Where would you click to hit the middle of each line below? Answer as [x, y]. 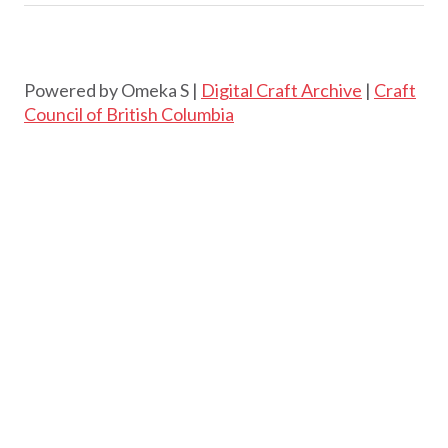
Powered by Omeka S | [112, 89]
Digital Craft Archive [281, 89]
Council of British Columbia [129, 113]
